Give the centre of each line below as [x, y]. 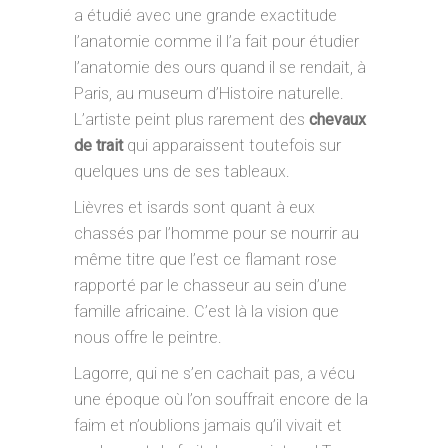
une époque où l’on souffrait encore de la [221, 399]
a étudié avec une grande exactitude [205, 15]
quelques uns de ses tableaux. [182, 171]
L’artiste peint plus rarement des [191, 119]
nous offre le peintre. [148, 337]
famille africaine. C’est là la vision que [206, 311]
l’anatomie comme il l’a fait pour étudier [216, 41]
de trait [100, 145]
